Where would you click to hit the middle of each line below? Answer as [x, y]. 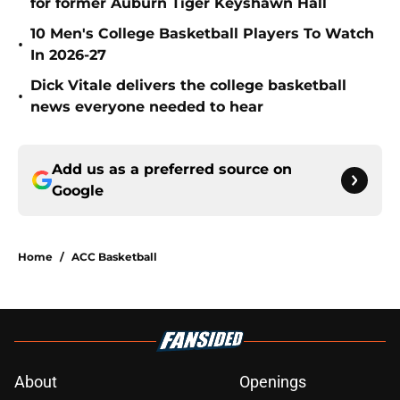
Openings [273, 382]
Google [78, 191]
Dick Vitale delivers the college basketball [188, 86]
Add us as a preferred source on [172, 170]
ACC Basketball [114, 257]
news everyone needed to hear [147, 107]
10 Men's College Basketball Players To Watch [202, 34]
